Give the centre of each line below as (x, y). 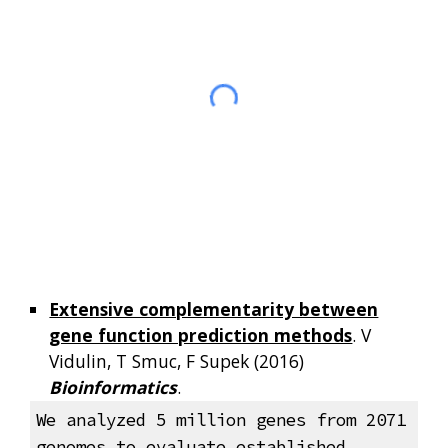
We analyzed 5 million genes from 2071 (220, 420)
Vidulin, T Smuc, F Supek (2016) (177, 361)
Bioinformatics (113, 387)
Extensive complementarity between (214, 309)
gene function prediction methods (201, 335)
